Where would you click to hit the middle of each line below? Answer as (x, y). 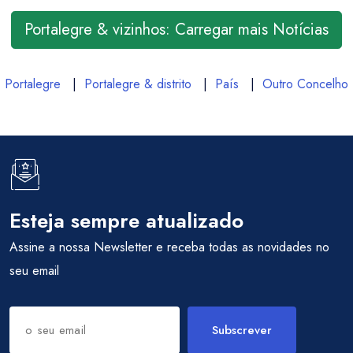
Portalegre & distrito (138, 84)
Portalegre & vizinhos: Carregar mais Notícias (176, 30)
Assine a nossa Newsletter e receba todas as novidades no (169, 247)
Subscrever (242, 330)
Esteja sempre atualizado (126, 221)
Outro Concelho (305, 84)
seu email (34, 271)
